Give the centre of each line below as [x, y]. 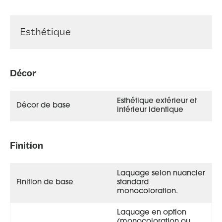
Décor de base [43, 106]
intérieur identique [150, 110]
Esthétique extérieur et [157, 101]
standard [133, 182]
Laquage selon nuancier [161, 173]
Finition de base [45, 182]
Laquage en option [152, 213]
